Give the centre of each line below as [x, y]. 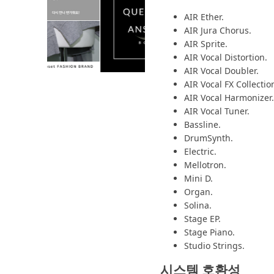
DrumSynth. [209, 138]
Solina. [198, 205]
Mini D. [198, 178]
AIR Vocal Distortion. [226, 57]
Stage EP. [202, 218]
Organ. [198, 191]
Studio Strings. [214, 245]
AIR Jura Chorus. [218, 30]
